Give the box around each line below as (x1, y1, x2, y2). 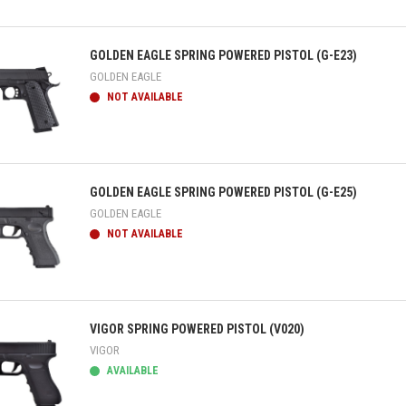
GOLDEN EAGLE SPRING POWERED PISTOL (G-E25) (90, 185, 357, 199)
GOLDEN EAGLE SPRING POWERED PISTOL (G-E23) (90, 48, 357, 63)
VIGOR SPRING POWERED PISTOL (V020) (90, 322, 304, 336)
